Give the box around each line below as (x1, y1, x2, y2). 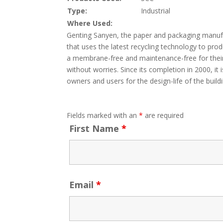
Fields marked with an (67, 111, 139, 120)
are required (143, 111, 184, 120)
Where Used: (67, 18, 113, 28)
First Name (69, 122, 122, 134)
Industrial (141, 6, 171, 15)
